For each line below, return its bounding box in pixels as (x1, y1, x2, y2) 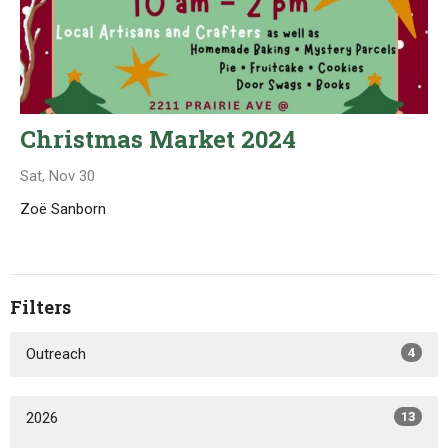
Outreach (26, 344, 86, 363)
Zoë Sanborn (20, 200, 106, 219)
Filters (10, 295, 71, 320)
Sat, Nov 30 (20, 167, 95, 186)
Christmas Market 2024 (20, 123, 296, 156)
